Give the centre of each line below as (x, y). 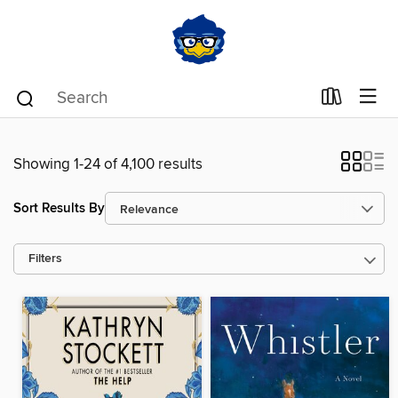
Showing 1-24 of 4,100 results (108, 164)
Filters (45, 259)
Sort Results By (59, 208)
